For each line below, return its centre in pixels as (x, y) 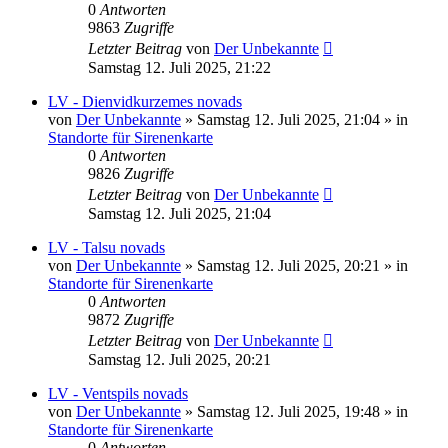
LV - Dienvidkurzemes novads (145, 101)
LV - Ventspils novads (118, 393)
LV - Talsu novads (106, 247)
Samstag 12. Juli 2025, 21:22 (179, 67)
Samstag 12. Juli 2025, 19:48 (288, 411)
